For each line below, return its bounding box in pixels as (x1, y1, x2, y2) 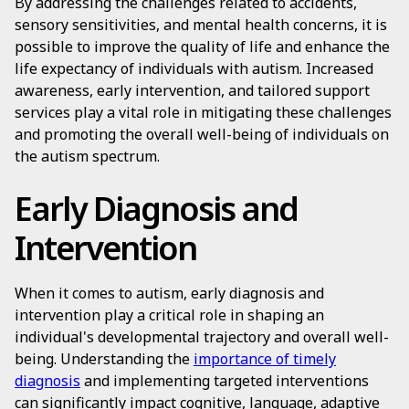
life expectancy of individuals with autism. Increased (15, 58, 373, 79)
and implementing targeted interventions (80, 371, 369, 391)
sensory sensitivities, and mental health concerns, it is (15, 15, 387, 35)
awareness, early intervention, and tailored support (15, 80, 370, 100)
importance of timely (194, 349, 336, 369)
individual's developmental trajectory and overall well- (15, 327, 389, 347)
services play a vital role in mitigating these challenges (15, 102, 392, 122)
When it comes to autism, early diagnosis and (15, 283, 324, 303)
